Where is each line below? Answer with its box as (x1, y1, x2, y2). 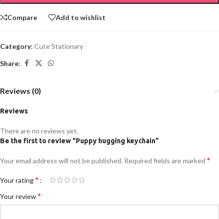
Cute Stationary (34, 42, 83, 51)
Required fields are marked (124, 156, 207, 165)
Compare (7, 13, 37, 22)
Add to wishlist (56, 13, 106, 22)
